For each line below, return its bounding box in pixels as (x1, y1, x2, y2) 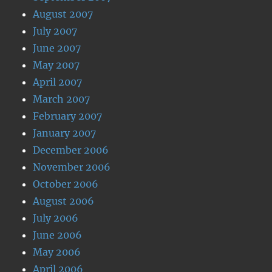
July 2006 (33, 212, 79, 224)
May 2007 (33, 59, 80, 71)
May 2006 (33, 246, 81, 258)
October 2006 (33, 178, 99, 190)
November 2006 (33, 161, 111, 173)
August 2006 (33, 195, 95, 207)
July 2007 (33, 25, 78, 37)
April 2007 (33, 76, 83, 88)
